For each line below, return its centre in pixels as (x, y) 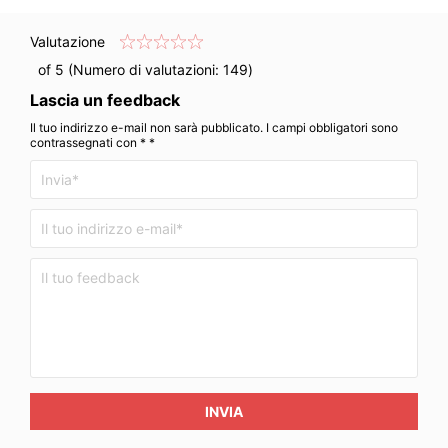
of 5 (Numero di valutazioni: (126, 69)
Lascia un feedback (105, 100)
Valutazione (67, 41)
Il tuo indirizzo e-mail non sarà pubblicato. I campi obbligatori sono (214, 127)
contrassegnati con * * (92, 142)
